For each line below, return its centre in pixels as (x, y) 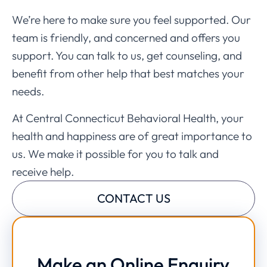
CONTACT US (133, 198)
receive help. (44, 171)
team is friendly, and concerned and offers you (126, 37)
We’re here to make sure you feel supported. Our (131, 19)
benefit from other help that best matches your (128, 73)
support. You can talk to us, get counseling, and (127, 55)
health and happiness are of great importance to (132, 136)
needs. (28, 91)
